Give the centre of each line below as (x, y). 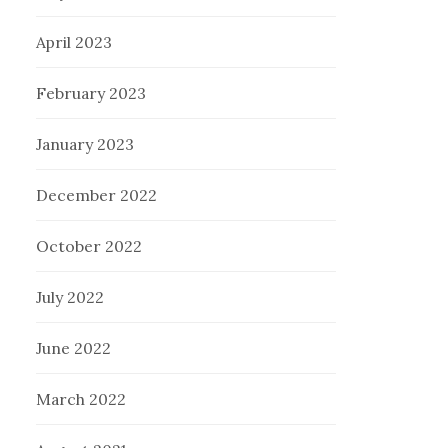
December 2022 (97, 195)
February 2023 (91, 93)
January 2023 (85, 144)
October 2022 (89, 246)
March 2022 (81, 399)
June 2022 (74, 348)
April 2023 (74, 42)
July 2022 (70, 297)
